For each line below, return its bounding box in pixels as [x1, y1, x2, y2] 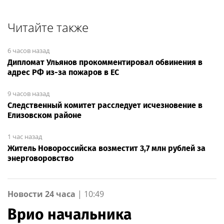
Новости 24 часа [7, 188, 75, 199]
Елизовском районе [7, 110, 81, 120]
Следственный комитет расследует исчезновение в [7, 100, 202, 110]
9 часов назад [7, 88, 49, 98]
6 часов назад [7, 45, 49, 55]
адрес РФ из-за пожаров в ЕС [7, 67, 119, 77]
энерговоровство [7, 153, 73, 163]
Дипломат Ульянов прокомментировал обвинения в [7, 57, 202, 67]
